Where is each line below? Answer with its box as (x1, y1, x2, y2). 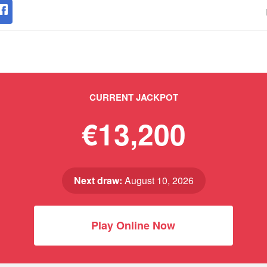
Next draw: (73, 173, 122, 187)
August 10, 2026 (122, 173, 194, 187)
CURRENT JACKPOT (89, 91, 178, 104)
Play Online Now (91, 218, 176, 233)
